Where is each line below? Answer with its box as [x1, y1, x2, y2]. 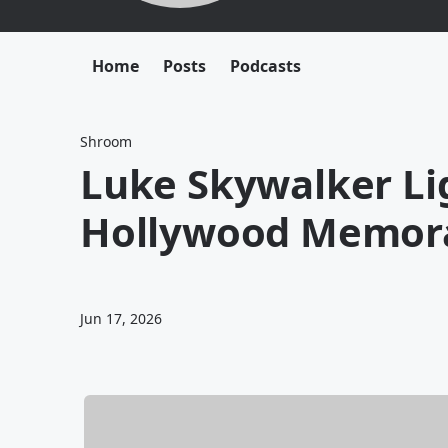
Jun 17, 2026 [80, 309, 162, 328]
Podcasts [230, 55, 301, 77]
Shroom [80, 132, 132, 151]
